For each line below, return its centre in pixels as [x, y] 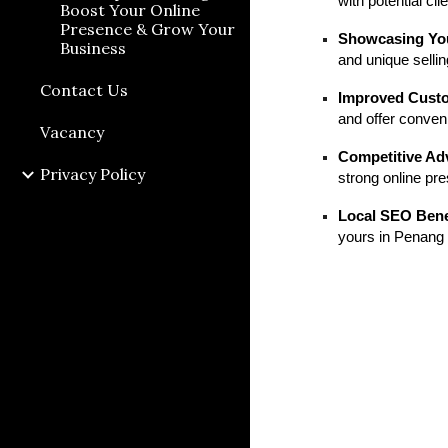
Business [93, 48]
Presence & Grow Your [147, 29]
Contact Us [84, 90]
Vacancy [72, 132]
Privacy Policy [92, 174]
